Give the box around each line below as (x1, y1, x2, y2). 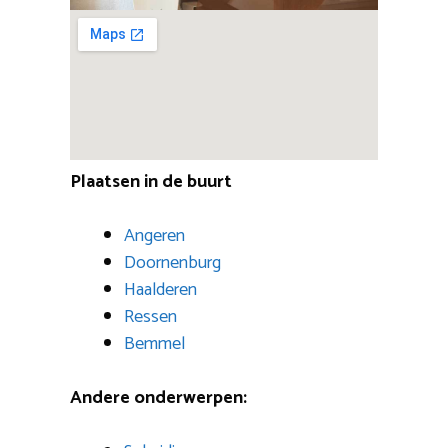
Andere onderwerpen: (70, 383, 247, 414)
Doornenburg (124, 248, 221, 279)
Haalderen (124, 275, 197, 306)
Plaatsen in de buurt (70, 167, 232, 198)
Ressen (124, 302, 177, 333)
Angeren (124, 221, 185, 252)
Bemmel (124, 329, 185, 360)
